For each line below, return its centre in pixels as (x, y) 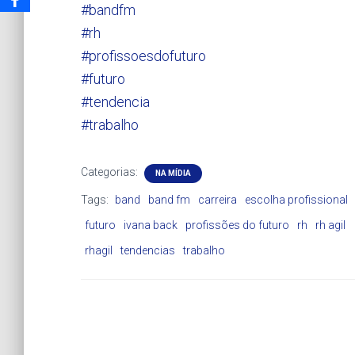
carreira (218, 200)
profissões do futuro (237, 225)
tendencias (148, 251)
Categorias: (111, 172)
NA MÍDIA (173, 174)
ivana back (151, 225)
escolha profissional (296, 200)
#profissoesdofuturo (143, 56)
